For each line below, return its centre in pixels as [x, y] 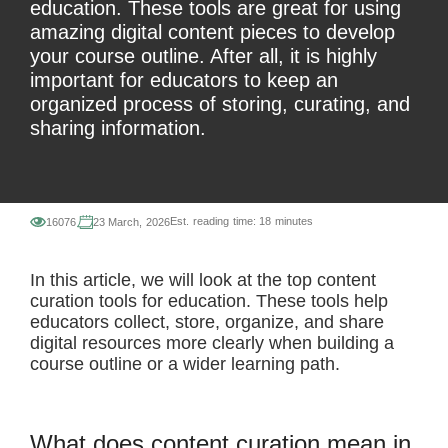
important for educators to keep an [184, 80]
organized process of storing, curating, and [220, 104]
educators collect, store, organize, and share [207, 322]
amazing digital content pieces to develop [212, 32]
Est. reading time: [213, 221]
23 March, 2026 [131, 222]
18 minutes [285, 221]
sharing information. [118, 128]
